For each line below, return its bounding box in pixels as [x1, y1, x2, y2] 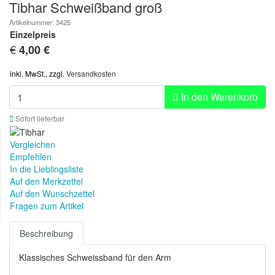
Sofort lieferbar [14, 113, 64, 124]
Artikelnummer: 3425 [9, 17, 71, 28]
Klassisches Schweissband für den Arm [19, 250, 171, 263]
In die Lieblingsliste [10, 162, 83, 175]
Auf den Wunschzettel [10, 187, 95, 199]
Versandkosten [66, 68, 116, 79]
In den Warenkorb [179, 90, 258, 104]
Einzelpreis [10, 28, 56, 41]
